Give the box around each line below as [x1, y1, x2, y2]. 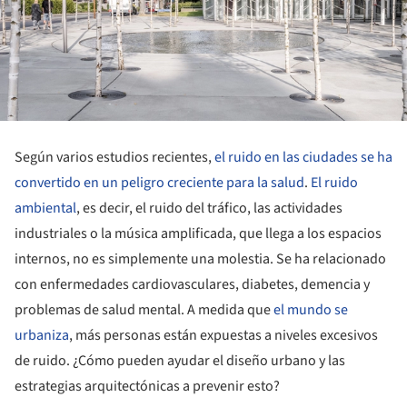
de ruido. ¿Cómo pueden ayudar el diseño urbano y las [15, 351, 345, 372]
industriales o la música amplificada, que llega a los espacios [15, 223, 382, 244]
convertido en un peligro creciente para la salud [15, 173, 304, 194]
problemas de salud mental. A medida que [15, 300, 273, 321]
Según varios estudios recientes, [15, 147, 214, 168]
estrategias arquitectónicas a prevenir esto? [15, 376, 280, 397]
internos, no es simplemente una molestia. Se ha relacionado [15, 249, 386, 270]
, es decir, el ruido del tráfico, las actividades [76, 198, 342, 219]
